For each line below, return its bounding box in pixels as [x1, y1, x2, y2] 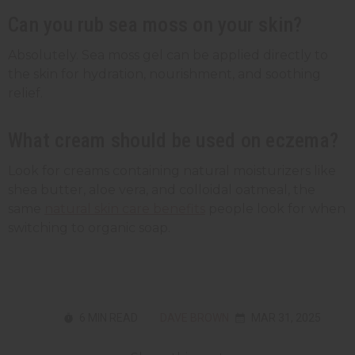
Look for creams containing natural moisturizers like [8, 162, 336, 178]
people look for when [205, 200, 345, 216]
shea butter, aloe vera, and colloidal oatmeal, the [8, 181, 315, 197]
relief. [8, 85, 43, 101]
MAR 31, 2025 [250, 311, 321, 324]
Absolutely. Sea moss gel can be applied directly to [8, 47, 328, 63]
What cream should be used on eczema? [8, 128, 338, 152]
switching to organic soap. [8, 219, 170, 235]
